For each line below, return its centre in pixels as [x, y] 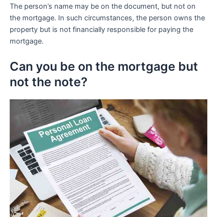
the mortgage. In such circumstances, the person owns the [107, 18]
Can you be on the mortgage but [104, 66]
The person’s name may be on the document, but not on [103, 7]
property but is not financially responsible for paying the [101, 30]
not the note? [49, 82]
